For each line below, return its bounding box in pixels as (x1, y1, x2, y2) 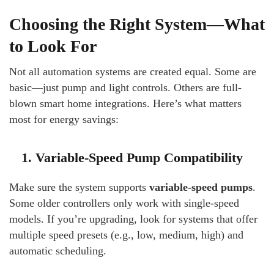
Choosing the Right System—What (9, 15, 265, 34)
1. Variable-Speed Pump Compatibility (21, 150, 243, 165)
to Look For (9, 37, 97, 56)
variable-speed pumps (149, 181, 253, 193)
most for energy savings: (9, 113, 119, 125)
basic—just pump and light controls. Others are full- (9, 81, 242, 94)
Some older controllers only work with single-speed (9, 197, 239, 209)
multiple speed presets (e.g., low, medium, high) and (9, 229, 243, 241)
